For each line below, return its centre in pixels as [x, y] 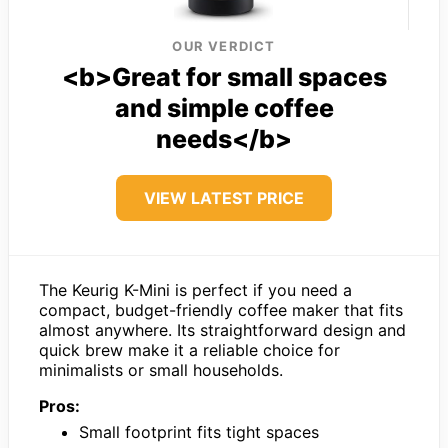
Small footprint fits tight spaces [199, 431]
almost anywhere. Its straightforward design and [222, 329]
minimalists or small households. [161, 369]
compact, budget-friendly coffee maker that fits [221, 309]
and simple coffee [224, 107]
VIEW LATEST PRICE [224, 197]
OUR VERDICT [224, 45]
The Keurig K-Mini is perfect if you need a [195, 289]
